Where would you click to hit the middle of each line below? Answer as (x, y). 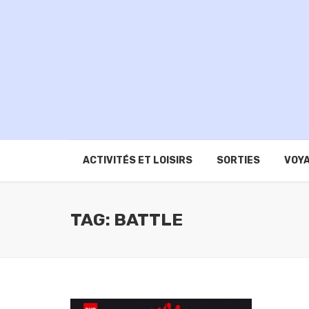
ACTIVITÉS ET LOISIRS (137, 161)
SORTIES (238, 161)
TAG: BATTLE (127, 220)
